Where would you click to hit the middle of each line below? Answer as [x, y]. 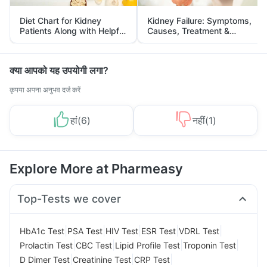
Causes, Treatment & [188, 31]
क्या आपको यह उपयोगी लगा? [59, 70]
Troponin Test [209, 245]
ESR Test [159, 231]
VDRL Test [199, 231]
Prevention [168, 41]
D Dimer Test [45, 259]
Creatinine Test [102, 259]
